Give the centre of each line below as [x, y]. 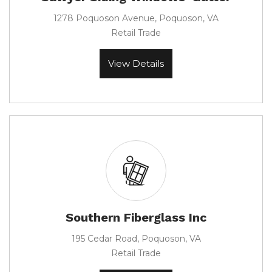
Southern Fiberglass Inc [136, 217]
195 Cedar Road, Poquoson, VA [136, 239]
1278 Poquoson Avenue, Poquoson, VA [136, 18]
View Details [136, 63]
